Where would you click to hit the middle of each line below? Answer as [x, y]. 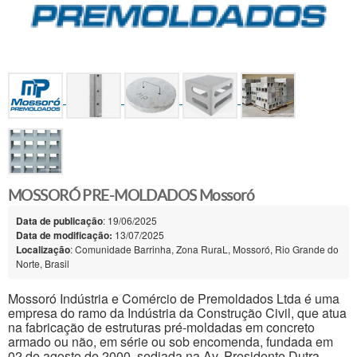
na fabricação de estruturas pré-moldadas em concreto [161, 328]
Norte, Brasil [43, 264]
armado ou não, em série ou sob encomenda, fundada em [171, 342]
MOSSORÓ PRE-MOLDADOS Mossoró [131, 196]
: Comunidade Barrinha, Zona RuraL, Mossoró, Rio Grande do [204, 249]
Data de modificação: [64, 235]
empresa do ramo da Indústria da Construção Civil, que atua [177, 313]
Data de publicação [59, 221]
